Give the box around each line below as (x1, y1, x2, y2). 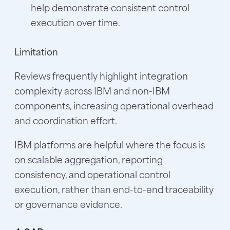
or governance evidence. (14, 196, 122, 211)
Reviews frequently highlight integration (14, 68, 188, 83)
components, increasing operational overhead (14, 98, 214, 112)
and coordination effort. (14, 112, 117, 127)
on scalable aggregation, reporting (14, 151, 163, 166)
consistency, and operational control (14, 166, 170, 181)
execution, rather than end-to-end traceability (14, 181, 214, 196)
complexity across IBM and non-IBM (14, 83, 170, 98)
